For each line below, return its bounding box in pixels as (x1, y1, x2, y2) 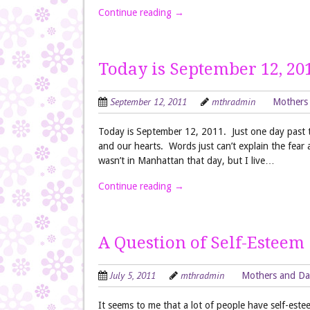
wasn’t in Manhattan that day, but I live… (98, 155, 275, 166)
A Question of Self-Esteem (98, 233, 304, 253)
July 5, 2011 (110, 269, 156, 282)
